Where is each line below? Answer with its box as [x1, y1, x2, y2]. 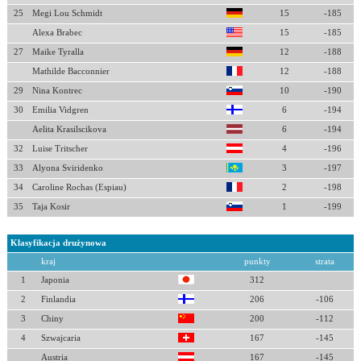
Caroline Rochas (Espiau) [31, 183, 127, 192]
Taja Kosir [31, 202, 70, 211]
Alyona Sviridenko [31, 164, 103, 172]
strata [314, 257, 334, 266]
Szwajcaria [40, 334, 81, 342]
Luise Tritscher [31, 144, 88, 153]
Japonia [40, 276, 69, 284]
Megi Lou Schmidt [31, 9, 102, 18]
